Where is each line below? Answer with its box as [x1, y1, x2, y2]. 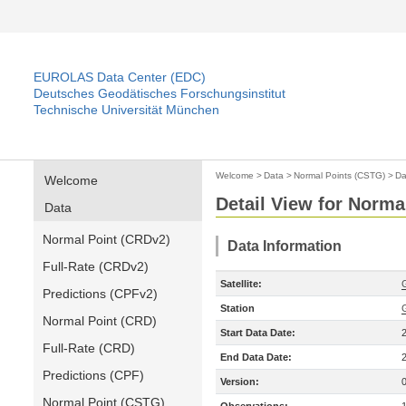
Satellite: [220, 278, 262, 289]
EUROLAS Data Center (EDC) [34, 70, 206, 84]
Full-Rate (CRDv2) [43, 259, 149, 274]
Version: [220, 376, 259, 387]
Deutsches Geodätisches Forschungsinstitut [34, 86, 285, 101]
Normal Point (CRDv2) [43, 232, 170, 246]
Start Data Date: [220, 327, 295, 338]
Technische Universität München [34, 102, 219, 117]
